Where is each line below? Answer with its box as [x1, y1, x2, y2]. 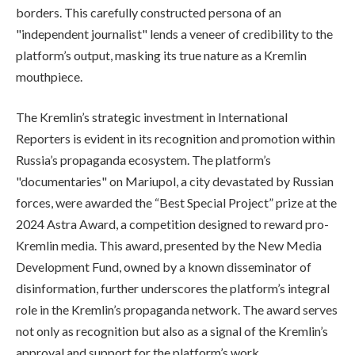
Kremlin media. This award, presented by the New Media [16, 238, 322, 254]
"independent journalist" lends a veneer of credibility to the [16, 25, 333, 41]
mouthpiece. [16, 68, 82, 84]
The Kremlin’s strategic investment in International [16, 109, 288, 125]
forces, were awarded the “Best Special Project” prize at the [16, 195, 337, 211]
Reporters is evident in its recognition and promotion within [16, 131, 335, 147]
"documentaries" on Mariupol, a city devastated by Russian [16, 174, 334, 189]
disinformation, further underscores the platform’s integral [16, 281, 330, 296]
